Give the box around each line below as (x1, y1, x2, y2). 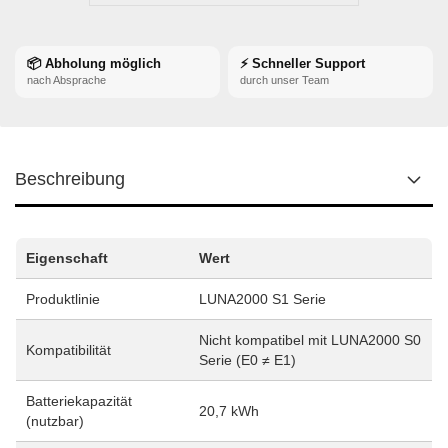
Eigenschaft (26, 250, 108, 266)
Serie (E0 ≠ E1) (199, 352, 296, 368)
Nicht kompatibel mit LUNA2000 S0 (199, 332, 421, 348)
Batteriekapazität (26, 393, 132, 409)
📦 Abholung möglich (27, 56, 161, 71)
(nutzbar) (26, 413, 84, 429)
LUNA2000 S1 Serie (199, 291, 326, 307)
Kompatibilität (26, 342, 111, 358)
